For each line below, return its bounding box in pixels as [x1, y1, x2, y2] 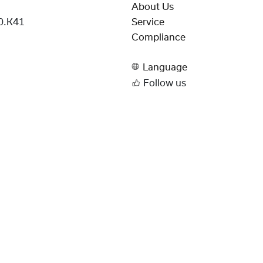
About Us [131, 2, 174, 12]
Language [142, 62, 187, 72]
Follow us [143, 79, 187, 89]
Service [131, 18, 164, 28]
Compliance [131, 33, 186, 43]
